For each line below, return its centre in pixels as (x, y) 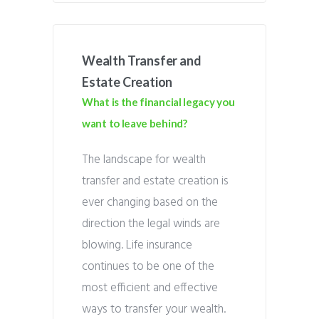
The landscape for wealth (144, 160)
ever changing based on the (150, 203)
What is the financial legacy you (158, 102)
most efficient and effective (150, 288)
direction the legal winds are (151, 224)
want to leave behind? (135, 123)
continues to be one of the (148, 267)
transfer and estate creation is (155, 181)
